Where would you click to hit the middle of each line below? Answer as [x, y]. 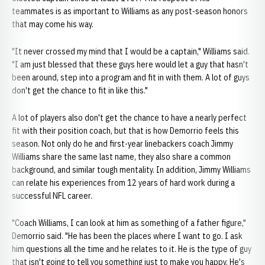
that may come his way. [53, 24]
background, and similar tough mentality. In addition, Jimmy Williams [131, 170]
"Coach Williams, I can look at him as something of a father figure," [129, 223]
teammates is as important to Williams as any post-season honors [130, 11]
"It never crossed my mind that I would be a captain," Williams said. [131, 51]
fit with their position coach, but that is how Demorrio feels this [125, 131]
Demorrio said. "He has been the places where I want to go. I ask [127, 236]
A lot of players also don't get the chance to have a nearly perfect [129, 118]
